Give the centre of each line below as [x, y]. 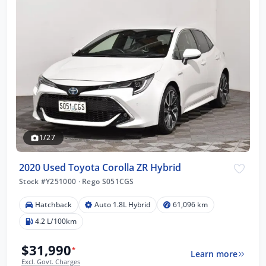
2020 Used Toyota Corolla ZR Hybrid [100, 168]
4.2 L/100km [56, 221]
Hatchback [53, 204]
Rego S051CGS [107, 181]
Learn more [214, 254]
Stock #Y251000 [49, 181]
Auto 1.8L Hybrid [122, 204]
